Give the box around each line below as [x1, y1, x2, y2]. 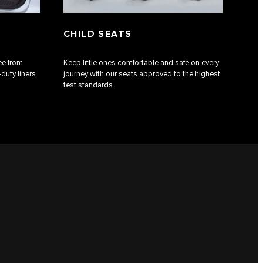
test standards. [63, 80, 114, 90]
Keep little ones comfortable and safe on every [63, 58, 219, 68]
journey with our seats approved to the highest [63, 69, 220, 79]
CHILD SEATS [63, 29, 132, 41]
